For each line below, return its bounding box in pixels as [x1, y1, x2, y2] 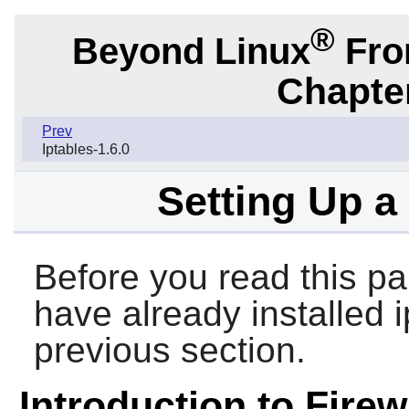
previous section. [33, 330, 306, 371]
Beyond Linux [71, 30, 310, 71]
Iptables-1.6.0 [42, 142, 130, 158]
